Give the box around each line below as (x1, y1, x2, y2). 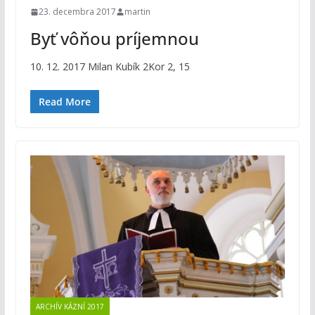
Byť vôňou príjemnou (30, 27, 199, 51)
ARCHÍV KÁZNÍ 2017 (35, 301, 104, 311)
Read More (38, 95, 91, 109)
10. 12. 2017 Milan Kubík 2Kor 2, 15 (30, 60, 190, 74)
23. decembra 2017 (38, 6, 116, 18)
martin (124, 6, 150, 18)
